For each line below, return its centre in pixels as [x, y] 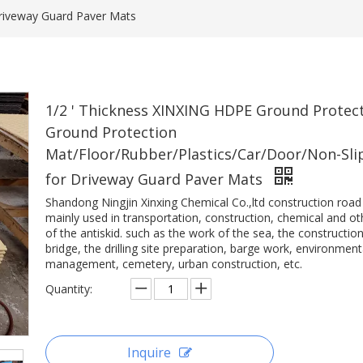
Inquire [149, 352]
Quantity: [69, 289]
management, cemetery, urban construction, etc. [174, 264]
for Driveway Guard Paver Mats [156, 179]
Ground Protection [111, 132]
